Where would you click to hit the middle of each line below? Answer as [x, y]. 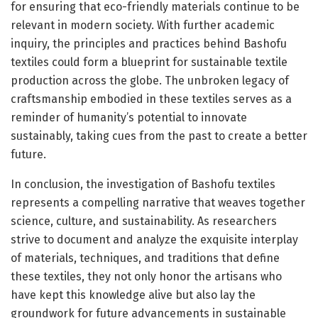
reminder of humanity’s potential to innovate [129, 117]
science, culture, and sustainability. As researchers [144, 221]
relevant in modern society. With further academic [143, 25]
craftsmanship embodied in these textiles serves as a [151, 99]
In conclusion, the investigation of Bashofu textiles [143, 184]
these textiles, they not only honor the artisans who [146, 276]
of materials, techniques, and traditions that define [145, 258]
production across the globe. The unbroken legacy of [150, 80]
